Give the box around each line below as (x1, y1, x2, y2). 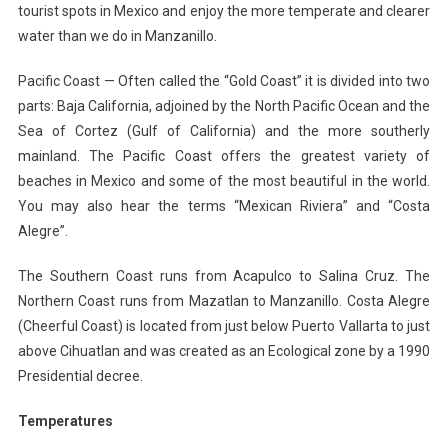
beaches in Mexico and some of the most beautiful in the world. (17, 172, 431, 189)
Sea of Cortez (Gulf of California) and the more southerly (17, 122, 431, 139)
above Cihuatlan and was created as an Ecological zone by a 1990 (17, 342, 431, 359)
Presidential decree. (17, 367, 143, 384)
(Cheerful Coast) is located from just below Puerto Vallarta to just (17, 317, 431, 334)
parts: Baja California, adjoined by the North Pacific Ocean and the (17, 97, 431, 114)
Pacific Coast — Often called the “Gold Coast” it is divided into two (17, 72, 431, 89)
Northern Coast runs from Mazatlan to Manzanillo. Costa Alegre (17, 292, 431, 309)
